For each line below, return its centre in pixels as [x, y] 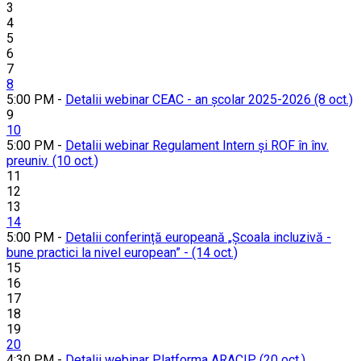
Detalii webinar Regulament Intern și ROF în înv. [197, 146]
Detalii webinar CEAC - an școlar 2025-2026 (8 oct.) [209, 100]
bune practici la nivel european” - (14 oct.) [122, 253]
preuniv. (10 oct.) [52, 161]
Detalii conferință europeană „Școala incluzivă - [198, 238]
